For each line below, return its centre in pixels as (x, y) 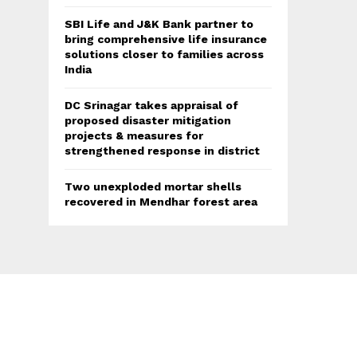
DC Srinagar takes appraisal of (151, 106)
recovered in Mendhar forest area (161, 202)
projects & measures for (134, 136)
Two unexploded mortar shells (153, 187)
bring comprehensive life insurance (166, 39)
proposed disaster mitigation (148, 121)
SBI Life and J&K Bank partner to (159, 24)
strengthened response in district (162, 151)
